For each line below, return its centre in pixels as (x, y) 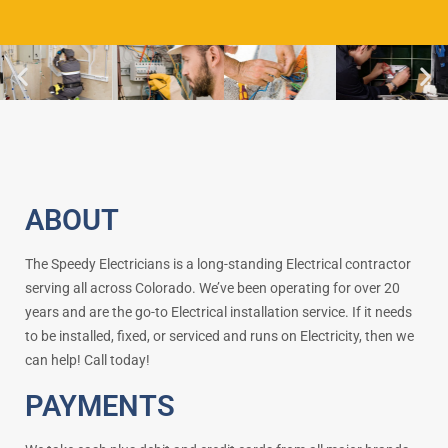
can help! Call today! (89, 359)
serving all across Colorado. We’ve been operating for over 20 (212, 287)
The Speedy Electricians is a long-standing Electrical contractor (218, 263)
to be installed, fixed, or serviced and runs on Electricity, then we (219, 335)
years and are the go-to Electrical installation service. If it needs (218, 311)
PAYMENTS (100, 405)
